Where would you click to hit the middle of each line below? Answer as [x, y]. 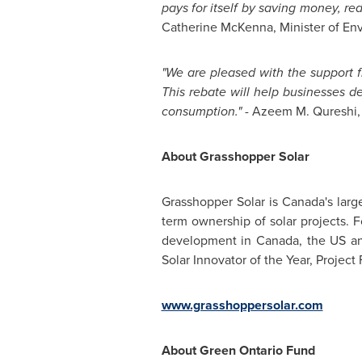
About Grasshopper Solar [235, 156]
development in [208, 240]
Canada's [307, 202]
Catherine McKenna [217, 27]
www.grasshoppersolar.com [242, 305]
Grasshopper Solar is [221, 202]
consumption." [203, 111]
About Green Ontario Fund [238, 350]
